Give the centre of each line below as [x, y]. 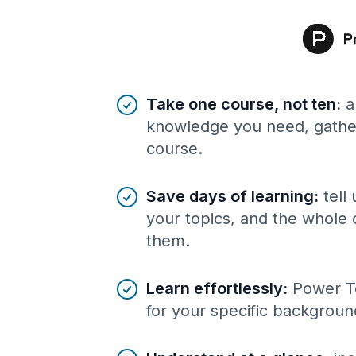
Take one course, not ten [241, 104]
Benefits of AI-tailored [182, 100]
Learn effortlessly [215, 288]
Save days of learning [230, 196]
